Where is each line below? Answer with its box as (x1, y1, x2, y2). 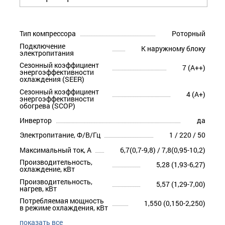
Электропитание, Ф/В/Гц (20, 130, 100, 140)
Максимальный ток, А (20, 145, 91, 155)
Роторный (172, 29, 205, 39)
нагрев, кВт (20, 183, 57, 193)
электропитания (20, 48, 74, 58)
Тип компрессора (20, 29, 76, 39)
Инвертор (20, 116, 52, 126)
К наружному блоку (141, 43, 205, 53)
